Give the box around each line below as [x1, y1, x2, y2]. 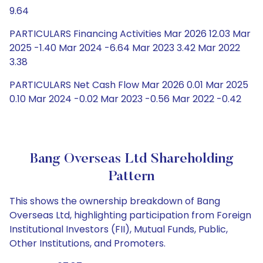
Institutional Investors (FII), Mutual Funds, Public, [9, 222, 228, 236]
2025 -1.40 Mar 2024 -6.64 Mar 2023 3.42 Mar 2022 [9, 41, 240, 55]
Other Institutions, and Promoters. [9, 237, 166, 250]
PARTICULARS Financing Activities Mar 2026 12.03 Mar [9, 27, 251, 41]
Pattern [109, 170, 154, 184]
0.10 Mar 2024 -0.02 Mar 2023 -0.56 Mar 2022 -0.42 [9, 92, 241, 106]
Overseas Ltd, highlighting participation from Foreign [9, 208, 251, 222]
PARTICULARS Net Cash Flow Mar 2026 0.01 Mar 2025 [9, 78, 248, 92]
